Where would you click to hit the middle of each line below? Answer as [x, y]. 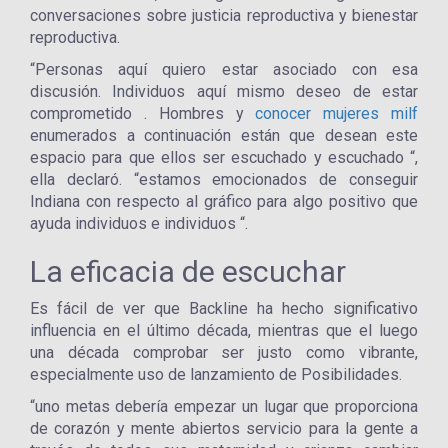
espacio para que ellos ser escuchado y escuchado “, [224, 157]
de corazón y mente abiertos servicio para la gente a [224, 428]
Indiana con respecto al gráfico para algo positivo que [224, 201]
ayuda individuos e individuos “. [139, 223]
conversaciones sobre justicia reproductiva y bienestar [224, 15]
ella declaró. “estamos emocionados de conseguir [224, 179]
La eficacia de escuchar [188, 271]
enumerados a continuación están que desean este [224, 135]
